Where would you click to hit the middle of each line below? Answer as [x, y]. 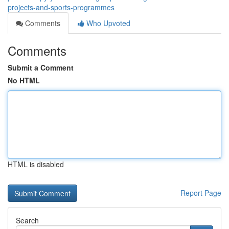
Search [27, 220]
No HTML [24, 80]
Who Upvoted [107, 23]
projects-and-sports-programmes [61, 7]
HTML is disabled [36, 164]
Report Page [201, 193]
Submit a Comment [41, 67]
